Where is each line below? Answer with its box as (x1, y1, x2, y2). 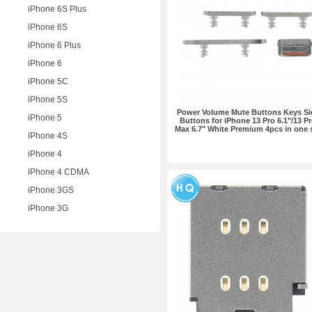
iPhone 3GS (28, 185, 74, 195)
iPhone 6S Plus (28, 4, 86, 14)
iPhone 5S (28, 95, 68, 104)
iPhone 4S (28, 131, 68, 141)
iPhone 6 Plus (28, 40, 81, 50)
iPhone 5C (28, 77, 68, 86)
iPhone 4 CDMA (28, 167, 89, 177)
